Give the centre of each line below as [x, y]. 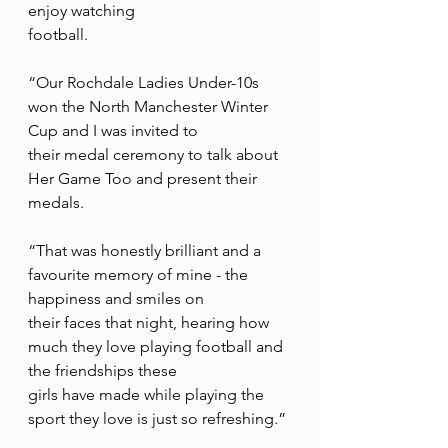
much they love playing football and [157, 347]
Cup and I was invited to [113, 131]
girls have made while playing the [148, 395]
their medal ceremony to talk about [155, 155]
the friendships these [102, 371]
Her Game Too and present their [144, 179]
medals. [56, 203]
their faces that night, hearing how [150, 323]
